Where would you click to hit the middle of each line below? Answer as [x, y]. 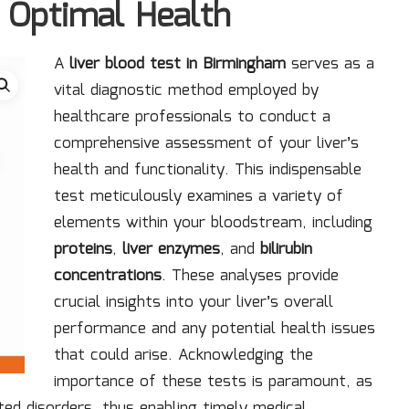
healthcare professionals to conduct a [192, 117]
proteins [83, 250]
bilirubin [286, 250]
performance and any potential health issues [215, 329]
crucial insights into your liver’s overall [194, 303]
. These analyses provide [250, 276]
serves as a [330, 64]
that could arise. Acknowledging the [184, 356]
